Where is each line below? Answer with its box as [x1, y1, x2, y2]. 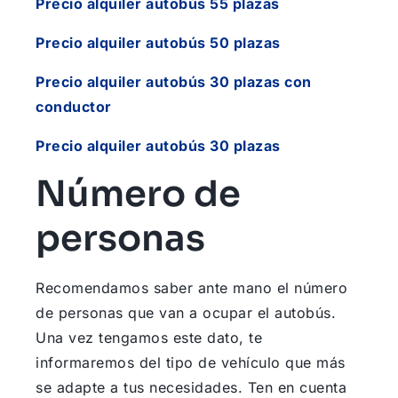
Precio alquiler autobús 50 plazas [36, 34, 281, 52]
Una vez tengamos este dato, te [36, 329, 262, 347]
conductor [36, 98, 112, 116]
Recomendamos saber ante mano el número [36, 279, 347, 298]
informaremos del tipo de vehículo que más [36, 354, 346, 372]
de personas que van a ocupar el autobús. [36, 304, 336, 322]
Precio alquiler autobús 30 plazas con [36, 73, 312, 92]
